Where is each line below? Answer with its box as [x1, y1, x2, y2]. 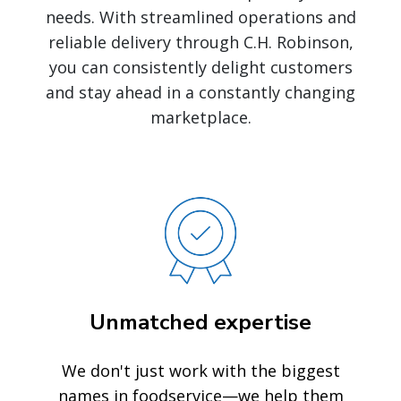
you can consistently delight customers [48, 56, 353, 78]
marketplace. [149, 107, 252, 128]
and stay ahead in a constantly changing [46, 81, 355, 103]
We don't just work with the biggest [61, 360, 340, 381]
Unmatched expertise [90, 308, 311, 337]
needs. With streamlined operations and [45, 6, 356, 28]
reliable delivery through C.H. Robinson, [47, 31, 354, 53]
